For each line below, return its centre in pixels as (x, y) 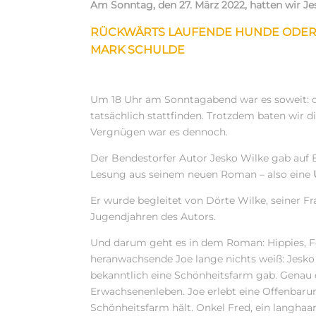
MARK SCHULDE (138, 50)
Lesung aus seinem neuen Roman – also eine (202, 175)
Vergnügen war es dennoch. (159, 132)
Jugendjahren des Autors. (153, 217)
